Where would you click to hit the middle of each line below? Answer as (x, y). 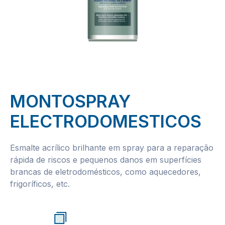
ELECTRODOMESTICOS (106, 121)
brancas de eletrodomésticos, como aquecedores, (105, 172)
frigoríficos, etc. (40, 184)
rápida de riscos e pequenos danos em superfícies (106, 160)
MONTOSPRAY (70, 101)
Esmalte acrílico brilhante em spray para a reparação (112, 148)
